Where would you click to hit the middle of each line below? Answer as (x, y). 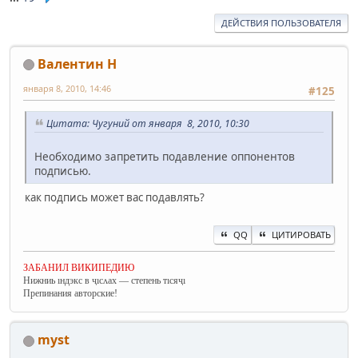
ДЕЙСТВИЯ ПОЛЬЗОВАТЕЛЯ (281, 22)
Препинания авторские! (70, 293)
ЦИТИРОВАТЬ (301, 234)
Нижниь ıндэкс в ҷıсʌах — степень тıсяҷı (104, 280)
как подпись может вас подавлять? (115, 197)
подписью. (63, 170)
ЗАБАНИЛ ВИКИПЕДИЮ (79, 267)
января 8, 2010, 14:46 (67, 88)
